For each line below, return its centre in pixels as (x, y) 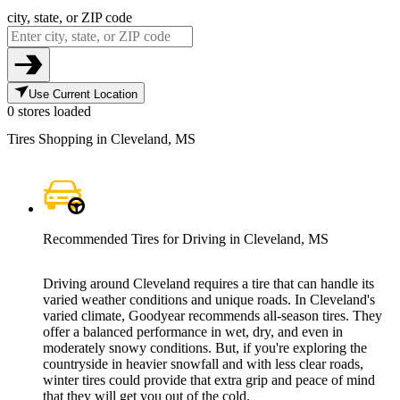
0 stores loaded (49, 111)
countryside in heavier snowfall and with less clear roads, (203, 364)
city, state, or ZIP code (70, 17)
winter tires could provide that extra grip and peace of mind (209, 380)
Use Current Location (83, 94)
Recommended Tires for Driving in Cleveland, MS (186, 239)
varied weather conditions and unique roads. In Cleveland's (209, 300)
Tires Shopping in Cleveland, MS (101, 138)
